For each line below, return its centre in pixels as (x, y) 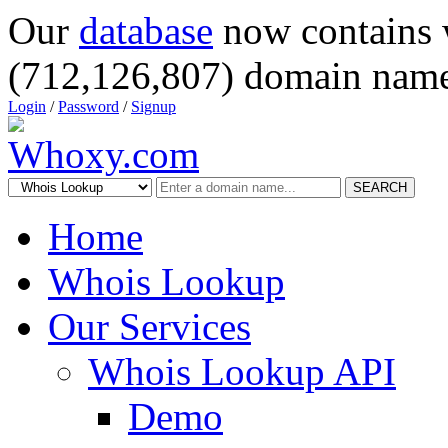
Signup (153, 106)
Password (88, 106)
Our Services (149, 326)
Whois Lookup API (242, 371)
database (146, 30)
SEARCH (380, 187)
